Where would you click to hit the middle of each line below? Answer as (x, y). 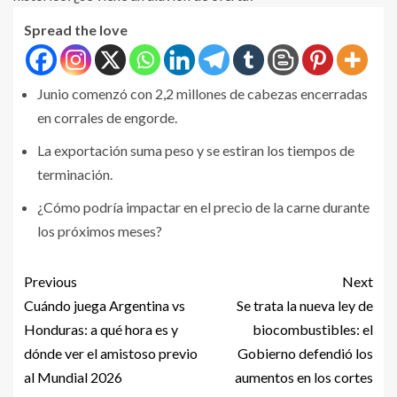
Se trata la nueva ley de (305, 306)
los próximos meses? (100, 231)
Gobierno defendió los (305, 354)
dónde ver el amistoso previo (111, 354)
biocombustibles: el (313, 330)
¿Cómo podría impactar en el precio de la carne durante (203, 207)
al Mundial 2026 (73, 378)
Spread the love (76, 30)
